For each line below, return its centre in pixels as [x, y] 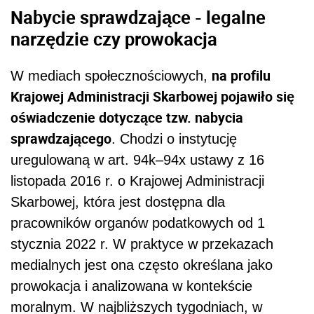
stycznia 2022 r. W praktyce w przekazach [142, 244]
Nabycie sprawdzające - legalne [138, 17]
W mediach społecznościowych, [111, 75]
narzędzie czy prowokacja [114, 39]
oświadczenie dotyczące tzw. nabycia [127, 117]
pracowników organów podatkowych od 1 [138, 223]
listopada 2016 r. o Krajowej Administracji [137, 180]
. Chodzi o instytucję [174, 138]
